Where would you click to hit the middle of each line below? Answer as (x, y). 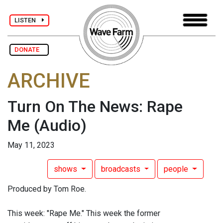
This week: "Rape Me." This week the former (84, 214)
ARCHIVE (49, 81)
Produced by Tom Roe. (47, 189)
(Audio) (60, 126)
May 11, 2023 (31, 145)
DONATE (29, 50)
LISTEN (28, 20)
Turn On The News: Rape (95, 107)
